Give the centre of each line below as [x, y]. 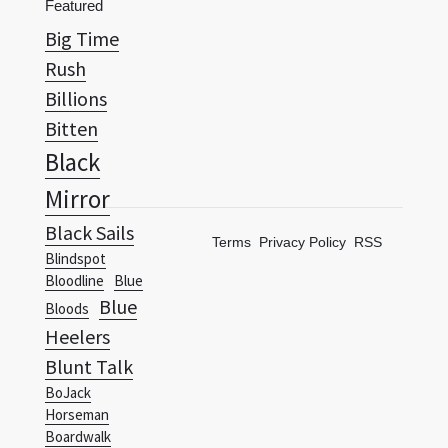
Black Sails [89, 232]
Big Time [82, 38]
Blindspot [75, 258]
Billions [76, 98]
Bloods [67, 308]
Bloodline [74, 280]
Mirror [77, 198]
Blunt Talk [89, 366]
